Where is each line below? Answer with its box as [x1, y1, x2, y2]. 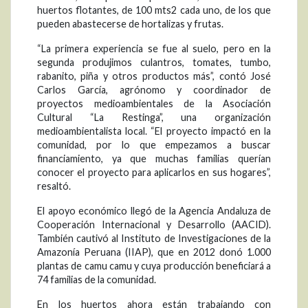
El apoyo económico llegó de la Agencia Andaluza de [37, 205, 271, 217]
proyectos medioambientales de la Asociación [37, 98, 271, 110]
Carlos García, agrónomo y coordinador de [37, 84, 271, 96]
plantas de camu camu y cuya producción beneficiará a [37, 260, 271, 272]
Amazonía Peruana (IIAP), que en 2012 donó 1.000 [37, 246, 271, 258]
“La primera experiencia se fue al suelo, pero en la [37, 43, 271, 55]
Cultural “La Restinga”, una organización [37, 111, 271, 124]
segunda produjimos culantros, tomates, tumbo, [37, 56, 271, 69]
